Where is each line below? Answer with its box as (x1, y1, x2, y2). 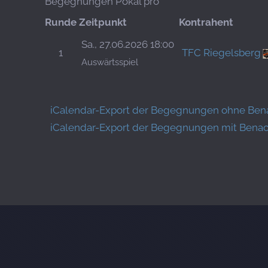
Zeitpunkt (79, 16, 127, 29)
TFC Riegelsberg (182, 47, 261, 59)
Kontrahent (179, 16, 233, 29)
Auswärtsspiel (81, 57, 138, 68)
